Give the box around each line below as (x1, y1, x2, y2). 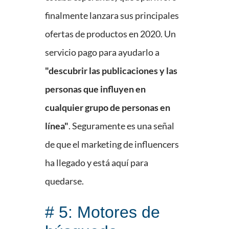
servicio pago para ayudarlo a (45, 47, 159, 58)
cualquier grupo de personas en (45, 102, 170, 113)
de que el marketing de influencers (45, 139, 179, 150)
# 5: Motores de (45, 203, 160, 222)
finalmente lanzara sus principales (45, 10, 179, 21)
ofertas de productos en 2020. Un (45, 28, 176, 40)
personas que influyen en (45, 83, 146, 95)
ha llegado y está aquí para (45, 157, 148, 169)
